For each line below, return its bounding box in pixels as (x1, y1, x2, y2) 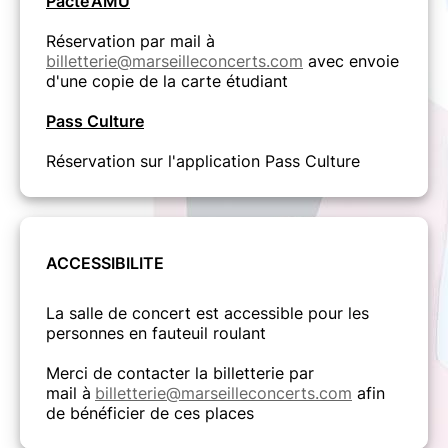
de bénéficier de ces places (46, 403, 254, 424)
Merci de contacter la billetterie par (46, 363, 314, 384)
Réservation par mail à (46, 31, 215, 52)
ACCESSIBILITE (46, 253, 164, 274)
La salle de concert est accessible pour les (46, 303, 369, 324)
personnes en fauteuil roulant (46, 323, 266, 344)
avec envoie (303, 51, 399, 72)
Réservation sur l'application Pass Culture (46, 151, 360, 172)
